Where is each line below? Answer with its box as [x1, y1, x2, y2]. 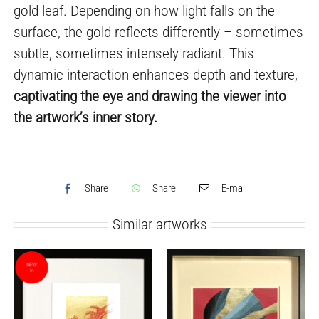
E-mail [221, 182, 248, 194]
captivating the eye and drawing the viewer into [14, 87, 287, 105]
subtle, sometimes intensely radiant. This [14, 44, 255, 62]
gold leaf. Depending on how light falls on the [14, 1, 276, 19]
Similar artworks [112, 215, 207, 233]
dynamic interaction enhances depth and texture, [14, 66, 298, 83]
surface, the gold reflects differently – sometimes [14, 23, 304, 41]
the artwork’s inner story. [14, 108, 158, 126]
